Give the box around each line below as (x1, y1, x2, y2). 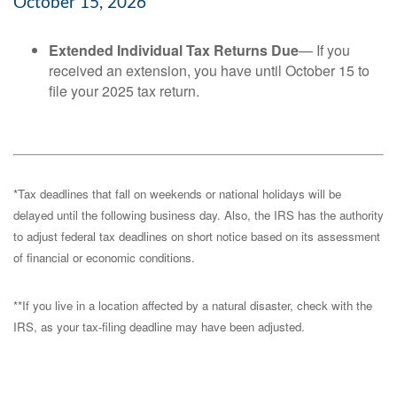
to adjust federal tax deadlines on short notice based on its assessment (13, 228, 380, 245)
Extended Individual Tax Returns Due (49, 40, 299, 60)
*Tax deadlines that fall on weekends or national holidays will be (13, 185, 341, 202)
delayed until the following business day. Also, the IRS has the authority (13, 206, 384, 223)
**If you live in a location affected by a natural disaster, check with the (13, 297, 372, 314)
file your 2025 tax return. (49, 81, 199, 101)
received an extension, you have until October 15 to (49, 60, 370, 81)
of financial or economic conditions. (13, 249, 195, 266)
